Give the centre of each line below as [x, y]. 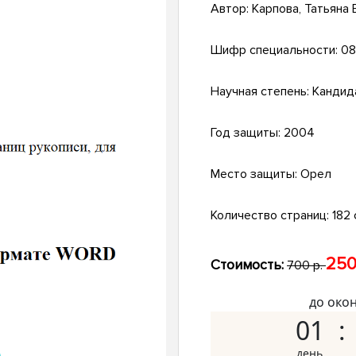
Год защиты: [247, 133]
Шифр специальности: [276, 50]
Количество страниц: [271, 216]
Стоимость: [247, 265]
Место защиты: [255, 174]
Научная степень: [261, 92]
